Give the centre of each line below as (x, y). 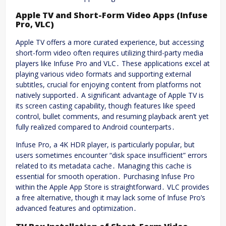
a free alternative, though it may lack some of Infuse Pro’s (110, 198)
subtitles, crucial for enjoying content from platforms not (108, 85)
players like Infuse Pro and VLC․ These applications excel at (113, 64)
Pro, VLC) (35, 24)
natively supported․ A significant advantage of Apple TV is (110, 95)
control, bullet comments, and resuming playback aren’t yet (112, 117)
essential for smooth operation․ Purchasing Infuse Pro (105, 177)
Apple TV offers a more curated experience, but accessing (110, 42)
